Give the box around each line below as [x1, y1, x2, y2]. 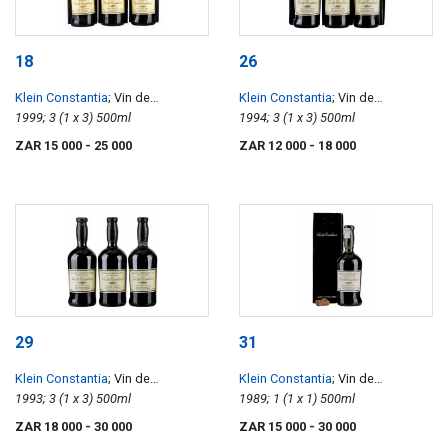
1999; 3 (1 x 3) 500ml [96, 109, 131, 125]
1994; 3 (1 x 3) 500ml [320, 109, 355, 125]
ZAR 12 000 [239, 137, 309, 153]
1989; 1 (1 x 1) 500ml [320, 391, 355, 407]
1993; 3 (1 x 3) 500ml [96, 391, 131, 407]
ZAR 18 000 [15, 419, 85, 435]
